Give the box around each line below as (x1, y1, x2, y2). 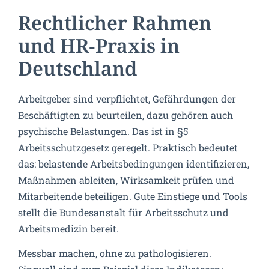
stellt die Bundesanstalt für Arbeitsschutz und (18, 205, 229, 219)
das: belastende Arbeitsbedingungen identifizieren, (18, 157, 249, 170)
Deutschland (18, 58, 137, 81)
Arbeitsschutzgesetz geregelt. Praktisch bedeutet (18, 141, 238, 154)
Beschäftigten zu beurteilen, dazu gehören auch (18, 108, 233, 121)
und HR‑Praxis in (18, 35, 180, 58)
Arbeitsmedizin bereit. (18, 222, 119, 235)
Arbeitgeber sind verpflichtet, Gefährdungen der (18, 92, 236, 105)
